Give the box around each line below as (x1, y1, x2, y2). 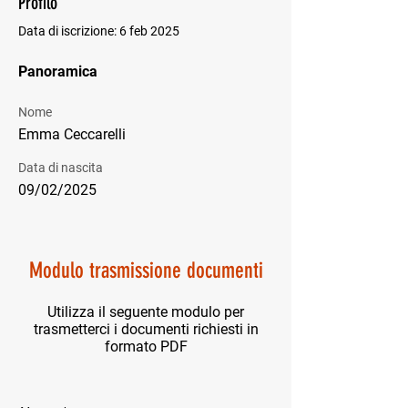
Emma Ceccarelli (18, 126, 126, 143)
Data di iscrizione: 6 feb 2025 (18, 24, 179, 38)
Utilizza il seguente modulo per (47, 303, 244, 321)
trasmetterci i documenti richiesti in (33, 321, 259, 338)
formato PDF (104, 338, 188, 355)
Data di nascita (18, 160, 103, 175)
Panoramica (18, 63, 97, 80)
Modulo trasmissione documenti (28, 258, 263, 283)
